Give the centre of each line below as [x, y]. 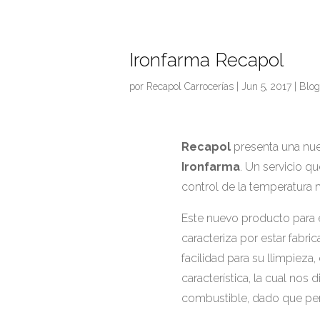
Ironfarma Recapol [206, 60]
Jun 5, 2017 [266, 87]
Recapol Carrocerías [190, 87]
